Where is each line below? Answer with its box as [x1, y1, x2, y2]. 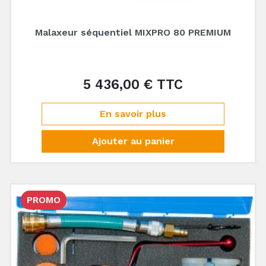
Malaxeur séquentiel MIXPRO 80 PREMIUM [35, 27, 231, 38]
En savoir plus [100, 108, 166, 119]
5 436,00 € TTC [83, 77, 183, 92]
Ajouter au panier [91, 135, 175, 147]
